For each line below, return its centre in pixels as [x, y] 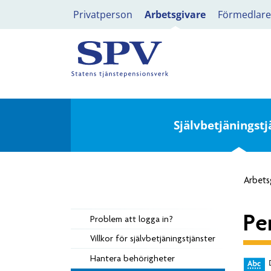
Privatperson [103, 15]
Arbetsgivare [175, 15]
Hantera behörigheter [132, 258]
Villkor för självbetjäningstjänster [153, 239]
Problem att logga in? [132, 219]
